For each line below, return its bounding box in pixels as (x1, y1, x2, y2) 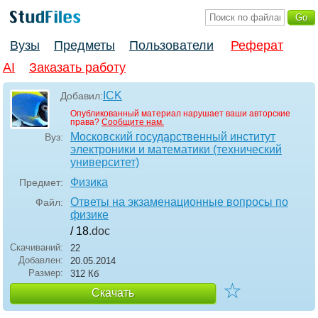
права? (70, 117, 102, 128)
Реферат (231, 38, 283, 53)
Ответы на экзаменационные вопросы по (70, 196, 288, 209)
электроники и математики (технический (70, 143, 282, 156)
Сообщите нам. (102, 117, 164, 128)
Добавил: (60, 90, 103, 102)
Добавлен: (18, 255, 63, 266)
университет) (70, 156, 139, 169)
